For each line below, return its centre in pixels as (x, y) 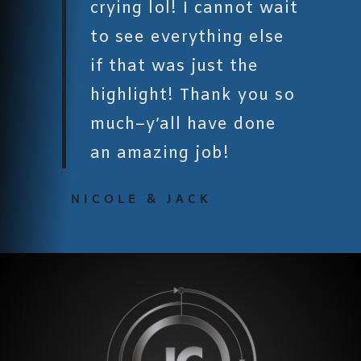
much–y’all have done (184, 125)
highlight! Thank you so (193, 96)
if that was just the (175, 67)
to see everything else (188, 38)
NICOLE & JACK (141, 199)
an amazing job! (160, 154)
